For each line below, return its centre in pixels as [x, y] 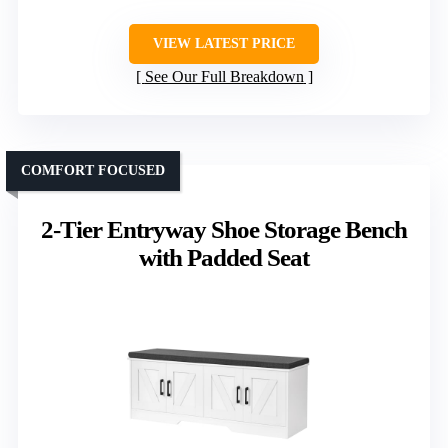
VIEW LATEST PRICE [224, 44]
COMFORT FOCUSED [93, 171]
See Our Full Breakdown [224, 77]
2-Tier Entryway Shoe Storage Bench [224, 230]
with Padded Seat [224, 258]
